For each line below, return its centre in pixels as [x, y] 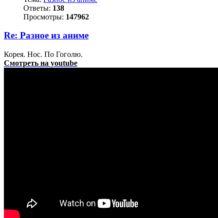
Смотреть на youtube [41, 63]
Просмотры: [45, 17]
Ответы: [38, 8]
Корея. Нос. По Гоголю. [43, 54]
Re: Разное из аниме [46, 36]
